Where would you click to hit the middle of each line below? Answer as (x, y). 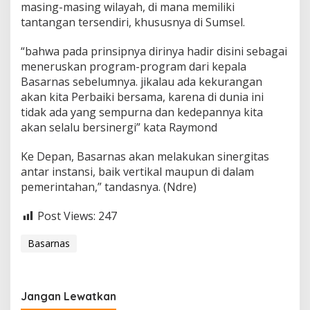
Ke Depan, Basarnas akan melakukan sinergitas (145, 157)
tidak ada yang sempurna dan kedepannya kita (142, 112)
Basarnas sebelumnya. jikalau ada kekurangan (142, 82)
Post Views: (66, 216)
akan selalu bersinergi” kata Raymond (119, 128)
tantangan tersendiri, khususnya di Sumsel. (133, 22)
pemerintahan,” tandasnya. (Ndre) (109, 187)
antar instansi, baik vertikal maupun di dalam (137, 172)
